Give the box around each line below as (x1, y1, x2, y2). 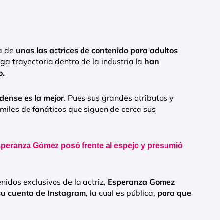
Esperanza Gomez (108, 177, 175, 187)
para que (157, 188, 191, 198)
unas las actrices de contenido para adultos (16, 45, 178, 55)
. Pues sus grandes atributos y (64, 93, 174, 103)
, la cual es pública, (86, 188, 157, 198)
